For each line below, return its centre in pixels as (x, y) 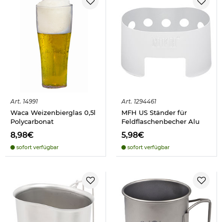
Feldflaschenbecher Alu (161, 122)
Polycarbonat (32, 122)
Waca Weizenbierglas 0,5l (53, 113)
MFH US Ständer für (154, 113)
